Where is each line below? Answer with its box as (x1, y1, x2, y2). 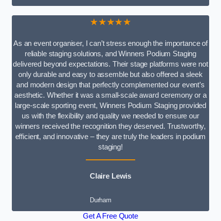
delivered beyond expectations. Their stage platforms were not (13, 60, 208, 68)
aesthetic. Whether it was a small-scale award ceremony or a (14, 91, 207, 99)
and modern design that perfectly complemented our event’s (16, 80, 205, 89)
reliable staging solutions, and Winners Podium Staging (24, 49, 197, 58)
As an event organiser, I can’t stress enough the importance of (13, 39, 208, 47)
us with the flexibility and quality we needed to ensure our (22, 111, 199, 120)
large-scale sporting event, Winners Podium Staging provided (14, 101, 207, 110)
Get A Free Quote (83, 212, 138, 220)
